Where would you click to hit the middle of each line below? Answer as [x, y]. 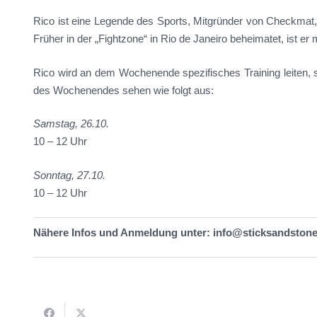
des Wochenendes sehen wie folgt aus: [123, 90]
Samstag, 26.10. [71, 124]
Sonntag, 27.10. [69, 175]
